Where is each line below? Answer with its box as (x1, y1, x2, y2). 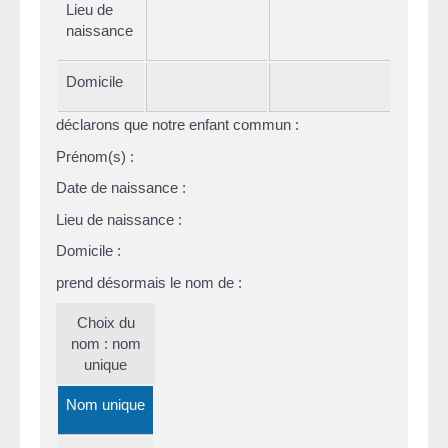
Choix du (76, 314, 135, 332)
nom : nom (70, 335, 141, 353)
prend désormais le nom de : (56, 273, 242, 291)
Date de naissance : (56, 179, 186, 197)
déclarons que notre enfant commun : (56, 116, 299, 134)
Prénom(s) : (56, 147, 134, 165)
